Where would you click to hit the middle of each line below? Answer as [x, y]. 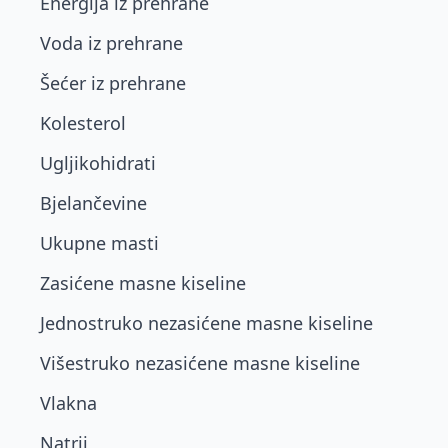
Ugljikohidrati [98, 163]
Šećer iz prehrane [113, 83]
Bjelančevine [93, 203]
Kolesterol [83, 123]
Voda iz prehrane [111, 43]
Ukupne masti [99, 243]
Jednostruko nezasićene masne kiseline [206, 323]
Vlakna [68, 403]
